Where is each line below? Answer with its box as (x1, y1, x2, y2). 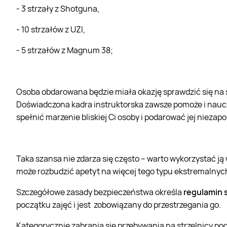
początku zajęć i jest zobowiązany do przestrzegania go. (16, 199, 224, 210)
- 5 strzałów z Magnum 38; (16, 44, 113, 56)
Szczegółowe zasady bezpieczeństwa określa (16, 186, 183, 198)
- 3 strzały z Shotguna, (16, 3, 99, 14)
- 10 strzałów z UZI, (16, 23, 85, 35)
